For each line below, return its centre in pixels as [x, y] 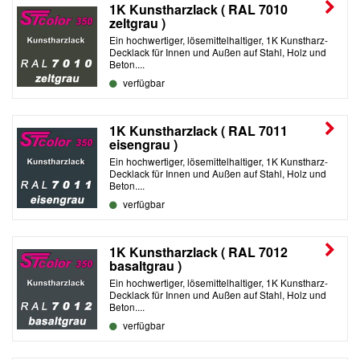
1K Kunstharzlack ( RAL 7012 [198, 252]
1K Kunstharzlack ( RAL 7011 [198, 131]
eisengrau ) [143, 144]
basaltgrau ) [145, 266]
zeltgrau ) [137, 23]
